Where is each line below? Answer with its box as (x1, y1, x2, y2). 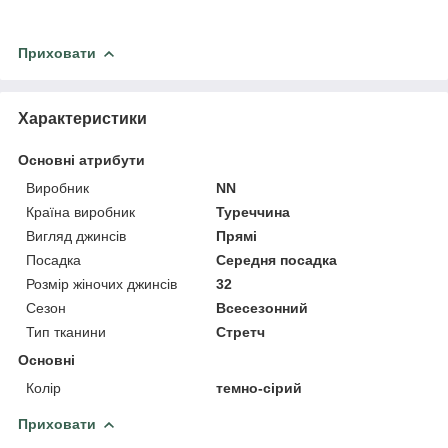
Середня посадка (216, 251, 338, 268)
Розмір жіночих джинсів (26, 275, 177, 292)
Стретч (216, 323, 266, 340)
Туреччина (216, 203, 291, 220)
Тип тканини (26, 323, 106, 340)
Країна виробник (26, 203, 135, 220)
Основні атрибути (18, 151, 145, 168)
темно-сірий (216, 379, 303, 396)
